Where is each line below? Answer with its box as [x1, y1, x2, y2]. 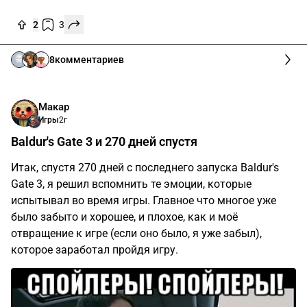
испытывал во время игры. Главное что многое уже [11, 194, 276, 207]
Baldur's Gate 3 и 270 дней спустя [11, 134, 197, 149]
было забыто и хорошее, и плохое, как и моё [11, 210, 238, 223]
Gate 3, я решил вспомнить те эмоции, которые [11, 177, 251, 191]
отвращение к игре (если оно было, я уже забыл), [11, 227, 262, 240]
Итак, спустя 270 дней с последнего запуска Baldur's [11, 161, 279, 174]
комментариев [55, 54, 124, 65]
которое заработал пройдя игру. [11, 243, 178, 256]
